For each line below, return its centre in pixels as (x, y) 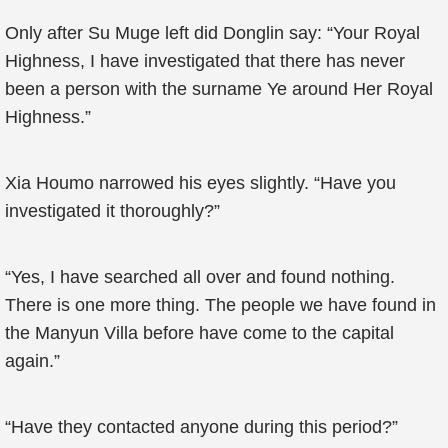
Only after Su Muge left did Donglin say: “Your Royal (212, 33)
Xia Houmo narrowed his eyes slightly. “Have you (200, 183)
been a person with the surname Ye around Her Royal (219, 89)
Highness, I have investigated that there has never (205, 61)
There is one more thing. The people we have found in (220, 305)
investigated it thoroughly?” (112, 211)
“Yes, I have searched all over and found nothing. (200, 277)
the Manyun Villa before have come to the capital (199, 333)
